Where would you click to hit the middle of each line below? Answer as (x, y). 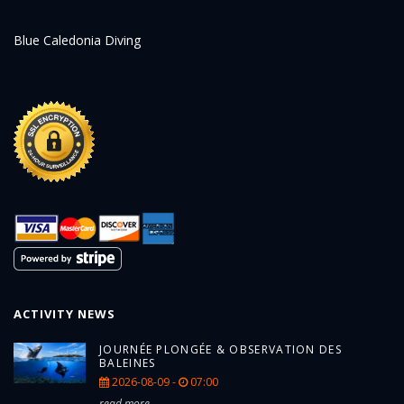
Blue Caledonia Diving (77, 40)
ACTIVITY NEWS (64, 313)
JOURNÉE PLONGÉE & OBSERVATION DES (220, 349)
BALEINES (128, 363)
